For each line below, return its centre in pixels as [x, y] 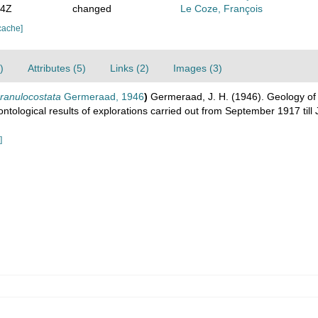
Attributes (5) [57, 68]
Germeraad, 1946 [103, 97]
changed [92, 9]
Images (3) [198, 68]
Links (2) [130, 68]
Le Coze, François [222, 9]
